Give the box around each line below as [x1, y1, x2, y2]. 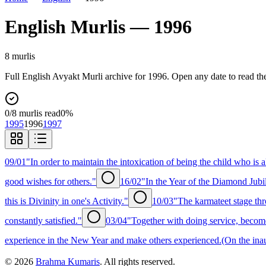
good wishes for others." [5, 176, 96, 186]
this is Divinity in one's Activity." [5, 195, 128, 206]
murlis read [17, 107, 61, 118]
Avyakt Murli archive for [50, 71, 148, 81]
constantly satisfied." [5, 215, 82, 226]
